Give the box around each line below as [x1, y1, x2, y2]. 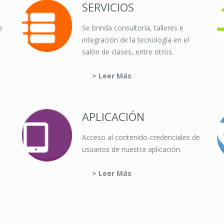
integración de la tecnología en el [82, 35, 189, 44]
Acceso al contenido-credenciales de [82, 132, 200, 142]
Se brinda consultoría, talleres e [82, 23, 183, 32]
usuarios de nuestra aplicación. [82, 144, 181, 154]
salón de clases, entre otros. [82, 47, 173, 56]
